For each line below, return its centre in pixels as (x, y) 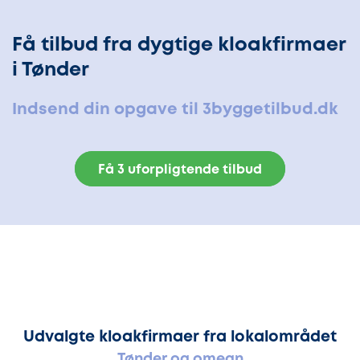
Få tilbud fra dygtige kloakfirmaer (179, 45)
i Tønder (51, 70)
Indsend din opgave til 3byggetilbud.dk (175, 110)
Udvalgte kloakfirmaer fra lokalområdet (180, 337)
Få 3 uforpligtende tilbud (180, 170)
